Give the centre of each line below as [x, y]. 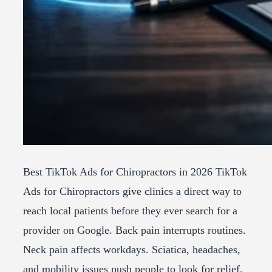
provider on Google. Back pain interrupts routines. [134, 230]
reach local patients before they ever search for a [130, 211]
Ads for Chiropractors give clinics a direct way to [132, 192]
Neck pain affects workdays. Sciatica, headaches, [132, 250]
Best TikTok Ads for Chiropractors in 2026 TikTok [135, 172]
